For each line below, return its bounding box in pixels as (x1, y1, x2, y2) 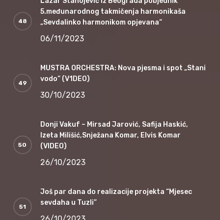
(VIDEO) (40, 141, 67, 150)
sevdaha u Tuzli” (40, 198, 97, 207)
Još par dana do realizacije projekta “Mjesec (40, 187, 192, 196)
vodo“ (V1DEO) (40, 74, 90, 83)
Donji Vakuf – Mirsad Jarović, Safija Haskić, (40, 120, 188, 129)
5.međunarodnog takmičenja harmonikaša (40, 7, 186, 16)
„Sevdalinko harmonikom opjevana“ (40, 18, 162, 27)
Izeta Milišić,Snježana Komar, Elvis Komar (40, 131, 181, 139)
